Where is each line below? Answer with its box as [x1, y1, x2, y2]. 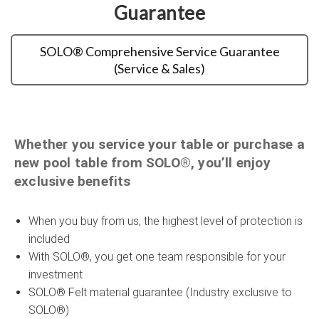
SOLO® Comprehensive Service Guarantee [39, 43, 280, 59]
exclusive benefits [14, 172, 131, 189]
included [28, 231, 70, 246]
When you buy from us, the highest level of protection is [28, 214, 303, 228]
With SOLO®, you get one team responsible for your [28, 249, 286, 263]
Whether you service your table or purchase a [14, 135, 305, 152]
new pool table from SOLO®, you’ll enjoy [14, 154, 271, 171]
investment [28, 267, 83, 281]
